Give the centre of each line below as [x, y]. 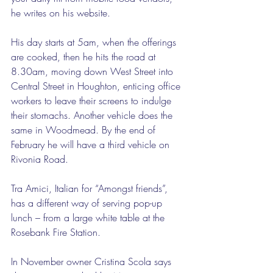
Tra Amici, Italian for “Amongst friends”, [91, 188]
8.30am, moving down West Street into [94, 71]
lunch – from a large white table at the [89, 218]
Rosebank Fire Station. [59, 232]
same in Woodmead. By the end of [85, 130]
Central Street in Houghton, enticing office [97, 86]
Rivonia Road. [41, 159]
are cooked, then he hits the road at [85, 57]
